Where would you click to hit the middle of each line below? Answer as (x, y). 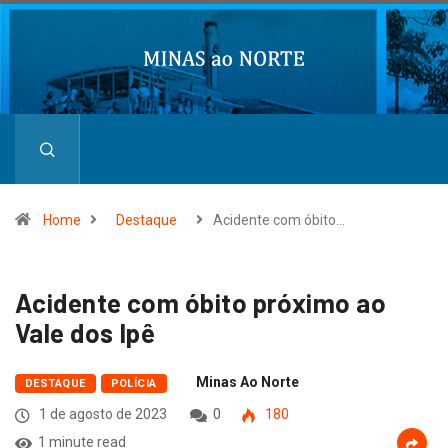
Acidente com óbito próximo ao (201, 302)
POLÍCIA (133, 383)
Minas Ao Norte (247, 382)
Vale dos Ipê (85, 332)
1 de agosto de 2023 (101, 414)
